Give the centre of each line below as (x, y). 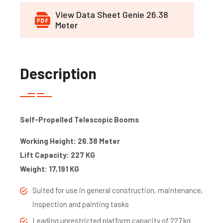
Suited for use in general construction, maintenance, (118, 190)
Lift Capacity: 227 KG (57, 155)
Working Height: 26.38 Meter (70, 141)
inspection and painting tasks (81, 204)
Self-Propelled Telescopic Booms (79, 119)
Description (58, 73)
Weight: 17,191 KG (50, 168)
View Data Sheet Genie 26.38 (112, 14)
